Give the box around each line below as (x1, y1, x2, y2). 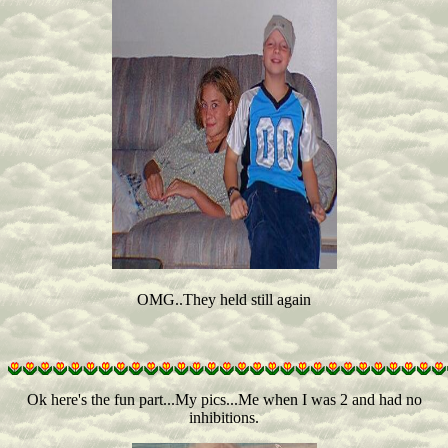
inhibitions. (189, 409, 259, 426)
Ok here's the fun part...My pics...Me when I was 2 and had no (26, 391, 422, 408)
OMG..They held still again (137, 291, 311, 308)
